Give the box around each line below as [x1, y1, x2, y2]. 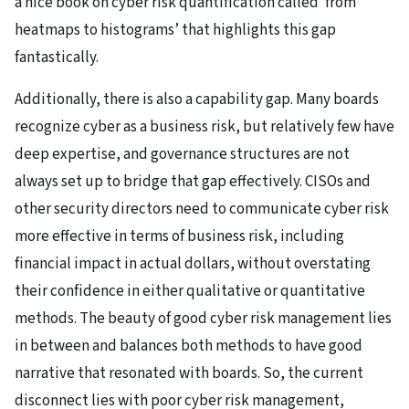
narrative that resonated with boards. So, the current [15, 362, 363, 385]
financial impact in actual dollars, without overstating [15, 253, 371, 276]
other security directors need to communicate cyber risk [15, 198, 389, 221]
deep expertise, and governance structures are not [15, 143, 350, 166]
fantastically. [15, 47, 99, 69]
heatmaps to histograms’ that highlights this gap [15, 19, 336, 42]
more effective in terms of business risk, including [15, 225, 344, 248]
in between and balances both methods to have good [15, 335, 362, 358]
